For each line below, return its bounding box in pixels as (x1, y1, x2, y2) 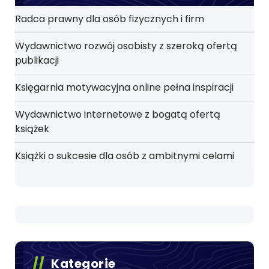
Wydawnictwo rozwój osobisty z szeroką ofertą (15, 38, 237, 53)
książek (15, 121, 49, 136)
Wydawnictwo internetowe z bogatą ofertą (15, 107, 220, 121)
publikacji (15, 53, 59, 67)
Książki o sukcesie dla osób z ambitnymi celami (15, 148, 234, 163)
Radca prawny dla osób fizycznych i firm (15, 11, 204, 26)
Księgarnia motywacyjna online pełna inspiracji (15, 80, 234, 94)
